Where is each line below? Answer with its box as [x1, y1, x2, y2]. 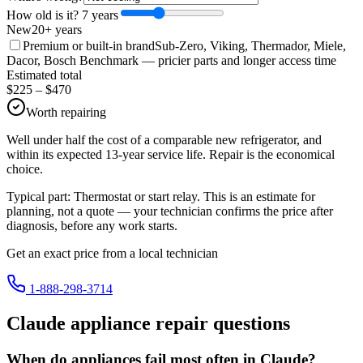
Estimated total [6, 68, 82, 83]
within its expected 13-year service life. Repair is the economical [6, 147, 335, 162]
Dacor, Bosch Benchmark [6, 53, 139, 68]
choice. [6, 162, 43, 177]
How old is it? [6, 8, 82, 23]
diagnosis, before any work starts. [6, 219, 177, 233]
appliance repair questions [66, 313, 290, 334]
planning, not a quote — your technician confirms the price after [6, 204, 333, 219]
